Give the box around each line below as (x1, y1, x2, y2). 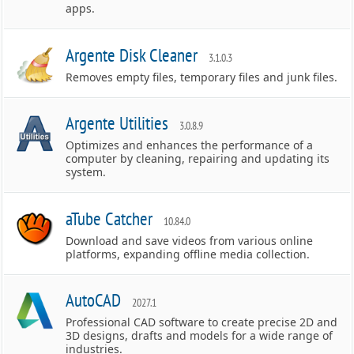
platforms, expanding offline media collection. (66, 247, 311, 262)
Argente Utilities (66, 111, 169, 134)
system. (66, 164, 107, 179)
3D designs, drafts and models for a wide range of (66, 328, 333, 343)
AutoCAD (66, 288, 122, 311)
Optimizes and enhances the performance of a (66, 137, 314, 153)
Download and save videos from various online (66, 233, 314, 248)
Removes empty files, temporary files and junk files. (66, 70, 338, 85)
